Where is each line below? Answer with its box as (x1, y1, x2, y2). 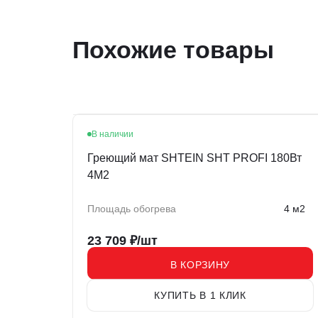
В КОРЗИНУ (170, 258, 231, 270)
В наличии (92, 129, 133, 140)
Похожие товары (72, 36, 274, 64)
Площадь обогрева (87, 203, 176, 215)
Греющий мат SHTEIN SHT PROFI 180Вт (87, 152, 302, 165)
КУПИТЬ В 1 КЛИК (154, 290, 246, 302)
